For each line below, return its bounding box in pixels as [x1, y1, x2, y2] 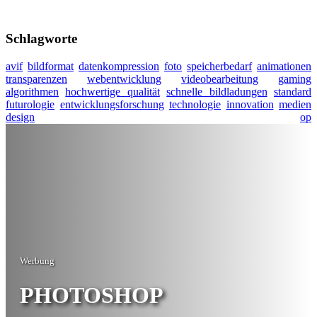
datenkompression [79, 60, 159, 72]
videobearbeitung [181, 73, 258, 85]
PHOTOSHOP [20, 282, 163, 308]
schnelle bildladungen [166, 86, 267, 98]
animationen [257, 60, 311, 72]
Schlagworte [6, 31, 77, 47]
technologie [169, 98, 221, 110]
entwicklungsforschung [59, 98, 164, 110]
